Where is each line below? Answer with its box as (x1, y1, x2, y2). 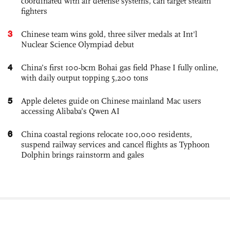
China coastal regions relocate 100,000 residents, (21, 129, 192, 139)
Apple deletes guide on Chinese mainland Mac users (21, 95, 201, 106)
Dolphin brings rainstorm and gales (21, 149, 144, 160)
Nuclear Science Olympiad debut (21, 39, 134, 49)
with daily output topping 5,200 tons (21, 72, 148, 83)
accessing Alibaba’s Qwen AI (21, 106, 120, 116)
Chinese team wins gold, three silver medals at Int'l (21, 29, 197, 39)
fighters (21, 6, 47, 16)
